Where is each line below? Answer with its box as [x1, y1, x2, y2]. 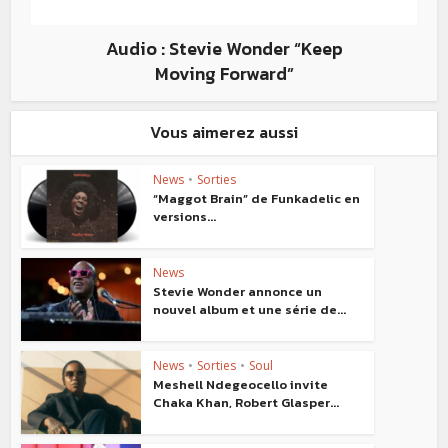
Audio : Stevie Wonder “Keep [105, 35, 343, 63]
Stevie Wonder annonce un [153, 282, 323, 301]
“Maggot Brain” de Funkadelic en [153, 189, 361, 209]
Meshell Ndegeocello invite [153, 374, 329, 394]
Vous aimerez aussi [150, 120, 298, 145]
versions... [153, 207, 217, 227]
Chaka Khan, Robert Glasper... [153, 392, 340, 412]
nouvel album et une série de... [153, 300, 347, 319]
